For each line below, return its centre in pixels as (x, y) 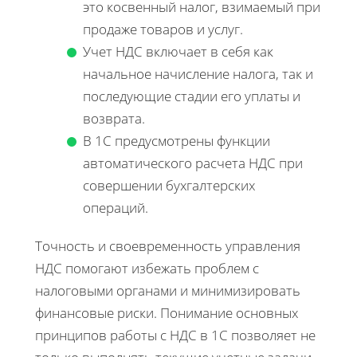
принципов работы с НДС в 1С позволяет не (175, 335)
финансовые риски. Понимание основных (167, 312)
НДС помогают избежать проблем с (147, 268)
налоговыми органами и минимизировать (168, 290)
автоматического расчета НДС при (193, 163)
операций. (116, 207)
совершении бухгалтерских (169, 185)
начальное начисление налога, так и (198, 73)
